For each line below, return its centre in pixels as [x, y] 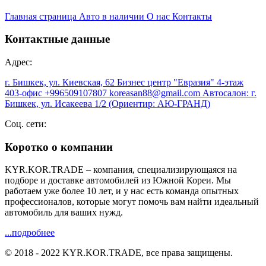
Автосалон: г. [229, 93]
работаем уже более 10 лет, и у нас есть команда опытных [122, 191]
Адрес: [18, 62]
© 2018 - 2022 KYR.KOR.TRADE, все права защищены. [119, 253]
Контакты [192, 16]
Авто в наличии [113, 16]
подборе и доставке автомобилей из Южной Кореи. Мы [118, 180]
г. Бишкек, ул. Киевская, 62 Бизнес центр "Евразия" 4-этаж [124, 83]
